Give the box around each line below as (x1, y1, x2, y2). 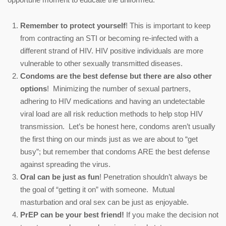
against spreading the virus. (20, 159, 110, 168)
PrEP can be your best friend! (20, 210, 124, 219)
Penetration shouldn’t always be (103, 172, 207, 181)
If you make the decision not (124, 210, 218, 219)
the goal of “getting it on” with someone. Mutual (20, 185, 175, 194)
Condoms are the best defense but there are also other (20, 71, 212, 80)
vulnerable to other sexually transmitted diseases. (20, 59, 183, 68)
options (20, 84, 47, 93)
